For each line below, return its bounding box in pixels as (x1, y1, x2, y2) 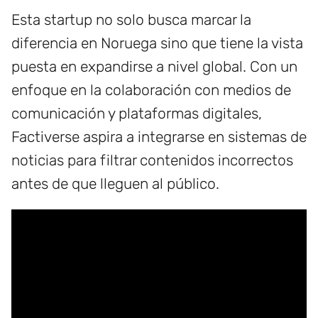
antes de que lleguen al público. (11, 174, 219, 192)
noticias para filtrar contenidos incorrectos (11, 150, 293, 169)
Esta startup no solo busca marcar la (11, 10, 251, 28)
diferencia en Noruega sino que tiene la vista (11, 33, 303, 52)
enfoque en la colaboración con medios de (11, 80, 291, 99)
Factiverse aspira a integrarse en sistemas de (11, 127, 307, 146)
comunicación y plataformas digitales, (11, 104, 262, 122)
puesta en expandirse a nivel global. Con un (11, 57, 297, 75)
